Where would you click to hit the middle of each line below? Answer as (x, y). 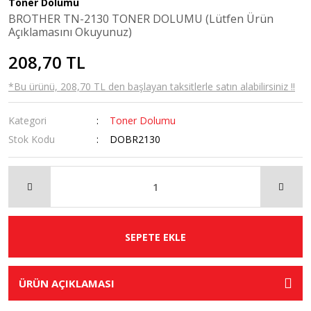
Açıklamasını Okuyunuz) (70, 32)
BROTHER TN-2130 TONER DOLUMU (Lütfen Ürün (141, 19)
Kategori (27, 120)
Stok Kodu (32, 139)
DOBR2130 (135, 139)
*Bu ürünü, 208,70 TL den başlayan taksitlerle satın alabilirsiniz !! (152, 86)
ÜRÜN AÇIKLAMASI (67, 283)
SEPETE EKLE (155, 237)
